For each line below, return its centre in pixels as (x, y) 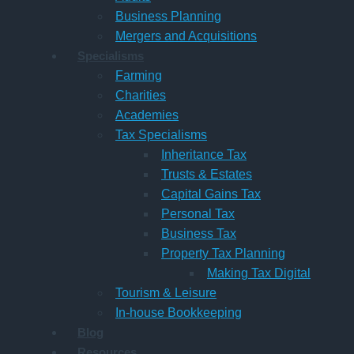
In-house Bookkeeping (179, 312)
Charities (141, 95)
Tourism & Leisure (166, 292)
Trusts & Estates (207, 174)
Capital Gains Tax (211, 194)
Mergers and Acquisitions (186, 36)
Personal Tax (198, 213)
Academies (147, 115)
